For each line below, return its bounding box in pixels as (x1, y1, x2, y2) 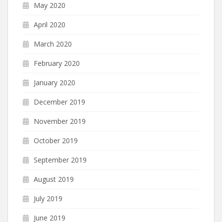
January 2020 (34, 77, 75, 87)
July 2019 (34, 193, 62, 203)
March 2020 (34, 39, 72, 49)
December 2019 (34, 97, 85, 107)
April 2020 (34, 19, 65, 29)
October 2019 (34, 135, 78, 145)
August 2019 (34, 174, 74, 184)
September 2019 (34, 155, 87, 165)
